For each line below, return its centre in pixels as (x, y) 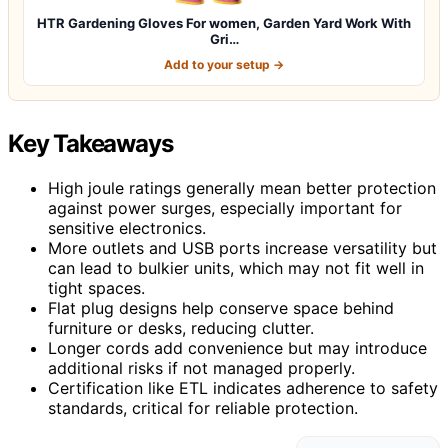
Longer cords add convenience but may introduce (237, 347)
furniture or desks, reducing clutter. (181, 327)
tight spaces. (96, 287)
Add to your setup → (224, 64)
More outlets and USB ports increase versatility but (242, 247)
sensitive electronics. (127, 227)
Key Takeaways (90, 143)
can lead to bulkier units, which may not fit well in (236, 267)
